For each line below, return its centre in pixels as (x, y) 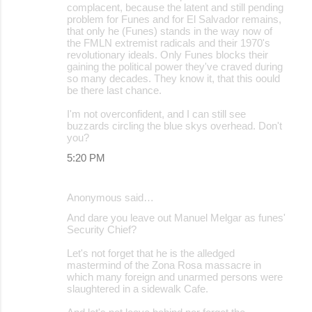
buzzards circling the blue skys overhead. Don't (174, 125)
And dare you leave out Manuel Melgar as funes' (176, 217)
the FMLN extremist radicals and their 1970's (169, 42)
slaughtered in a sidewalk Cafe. (138, 288)
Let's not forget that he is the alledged (151, 253)
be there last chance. (114, 90)
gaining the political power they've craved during (175, 66)
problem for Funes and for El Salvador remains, (174, 19)
